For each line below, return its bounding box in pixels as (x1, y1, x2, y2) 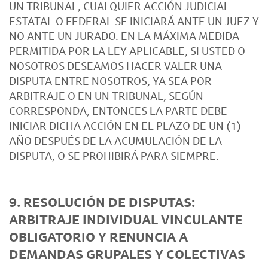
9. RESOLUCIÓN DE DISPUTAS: (9, 193, 195, 211)
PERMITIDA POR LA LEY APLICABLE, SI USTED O (9, 44, 245, 58)
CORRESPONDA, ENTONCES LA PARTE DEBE (9, 103, 227, 118)
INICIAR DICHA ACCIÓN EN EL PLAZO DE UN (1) (9, 118, 241, 133)
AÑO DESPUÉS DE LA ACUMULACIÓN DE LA (9, 133, 222, 148)
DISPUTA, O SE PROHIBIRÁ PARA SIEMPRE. (9, 148, 219, 163)
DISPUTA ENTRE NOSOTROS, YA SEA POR (9, 74, 212, 88)
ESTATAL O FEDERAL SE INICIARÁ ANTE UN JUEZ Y (9, 14, 259, 28)
